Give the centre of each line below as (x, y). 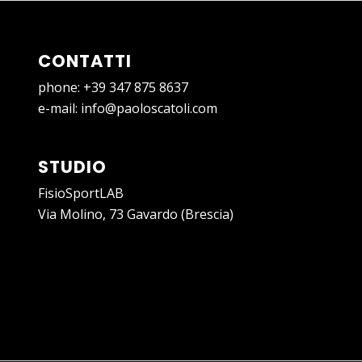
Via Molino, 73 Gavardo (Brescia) (135, 214)
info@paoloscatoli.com (149, 108)
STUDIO (72, 166)
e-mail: (59, 108)
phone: (60, 87)
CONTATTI (84, 61)
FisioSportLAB (80, 193)
